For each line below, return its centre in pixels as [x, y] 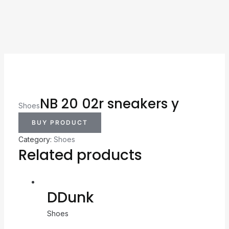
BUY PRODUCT [60, 122]
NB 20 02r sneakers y [109, 104]
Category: [36, 139]
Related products [80, 155]
